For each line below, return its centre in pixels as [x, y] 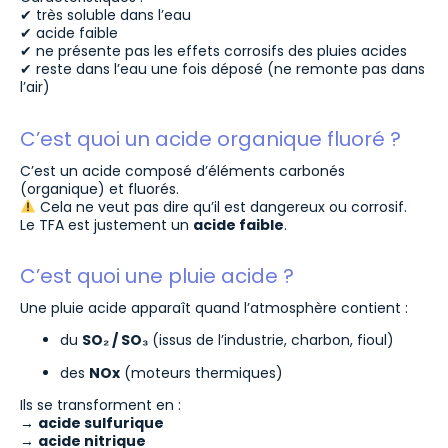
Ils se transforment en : [100, 405]
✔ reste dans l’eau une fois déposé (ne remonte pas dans [222, 69]
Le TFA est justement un [106, 224]
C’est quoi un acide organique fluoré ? [210, 138]
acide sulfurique [101, 423]
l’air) [35, 87]
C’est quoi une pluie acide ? [157, 275]
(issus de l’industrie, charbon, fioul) [271, 340]
